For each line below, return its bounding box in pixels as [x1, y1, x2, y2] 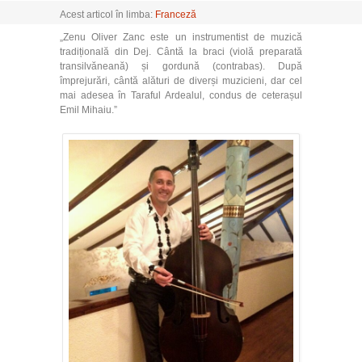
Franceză [155, 9, 196, 20]
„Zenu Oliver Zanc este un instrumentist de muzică [60, 32, 302, 43]
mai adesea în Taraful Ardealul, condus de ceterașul [60, 90, 302, 101]
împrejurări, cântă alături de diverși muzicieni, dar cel [60, 75, 302, 86]
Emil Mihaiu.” [60, 104, 117, 116]
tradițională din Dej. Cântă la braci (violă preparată [60, 46, 302, 57]
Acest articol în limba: [60, 9, 155, 20]
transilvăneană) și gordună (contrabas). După [60, 61, 302, 72]
